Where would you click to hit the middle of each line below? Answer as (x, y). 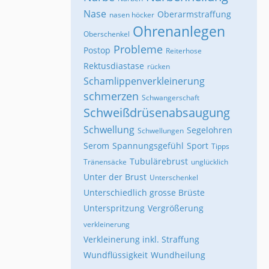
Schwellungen (161, 130)
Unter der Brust (115, 177)
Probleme (138, 49)
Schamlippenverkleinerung (144, 81)
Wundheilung (178, 255)
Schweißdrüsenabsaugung (157, 112)
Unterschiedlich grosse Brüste (144, 192)
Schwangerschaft (171, 97)
